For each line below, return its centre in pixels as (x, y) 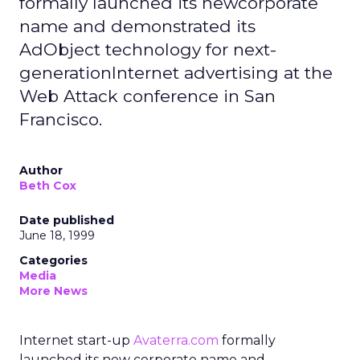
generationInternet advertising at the (176, 73)
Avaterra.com (176, 340)
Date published (67, 220)
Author (41, 170)
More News (53, 291)
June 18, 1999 (57, 235)
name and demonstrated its (137, 26)
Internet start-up (76, 340)
